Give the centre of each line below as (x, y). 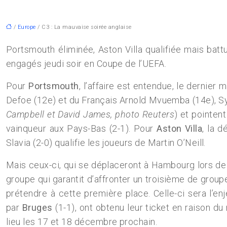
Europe (27, 27)
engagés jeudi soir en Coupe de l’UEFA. (86, 64)
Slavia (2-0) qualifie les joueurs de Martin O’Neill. (106, 143)
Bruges (37, 207)
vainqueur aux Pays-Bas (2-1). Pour (82, 128)
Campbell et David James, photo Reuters (90, 114)
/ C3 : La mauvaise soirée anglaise (84, 27)
